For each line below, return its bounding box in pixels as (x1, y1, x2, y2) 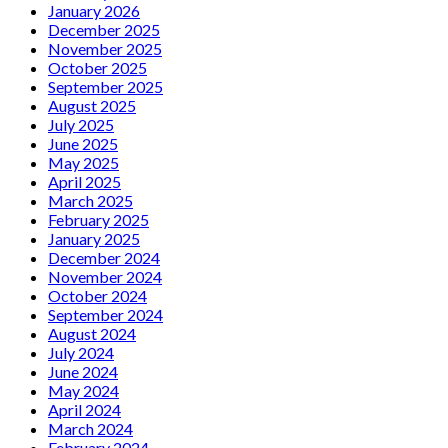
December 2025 (48, 19, 160, 39)
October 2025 (48, 57, 147, 77)
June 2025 (48, 133, 118, 153)
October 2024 (48, 285, 147, 305)
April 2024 (48, 399, 121, 419)
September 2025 (48, 76, 163, 96)
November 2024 (48, 266, 162, 286)
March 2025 (48, 190, 133, 210)
